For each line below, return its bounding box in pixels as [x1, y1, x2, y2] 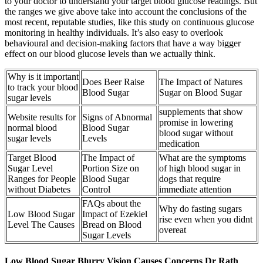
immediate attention [159, 184, 231, 194]
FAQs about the [82, 198, 141, 208]
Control [82, 184, 110, 194]
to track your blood [8, 82, 78, 92]
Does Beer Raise [82, 76, 144, 87]
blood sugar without [159, 127, 233, 138]
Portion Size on [82, 163, 139, 173]
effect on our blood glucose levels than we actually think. [5, 48, 215, 59]
